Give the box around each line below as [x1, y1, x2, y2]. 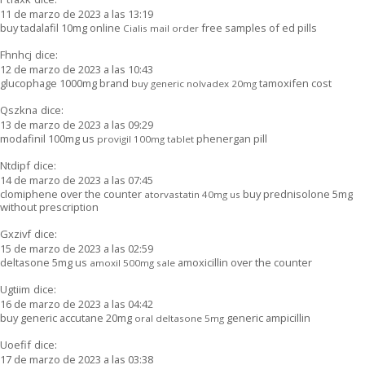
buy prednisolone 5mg [240, 186, 353, 201]
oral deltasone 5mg [134, 311, 224, 324]
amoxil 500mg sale [90, 256, 175, 269]
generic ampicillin [224, 310, 310, 325]
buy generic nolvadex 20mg [131, 77, 257, 90]
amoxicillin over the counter [175, 254, 312, 270]
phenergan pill [194, 130, 267, 146]
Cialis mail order [123, 21, 199, 34]
